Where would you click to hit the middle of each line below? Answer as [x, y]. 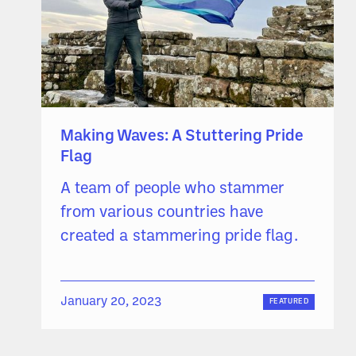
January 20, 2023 [111, 302]
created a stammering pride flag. [179, 237]
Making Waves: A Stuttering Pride [182, 137]
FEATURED [289, 301]
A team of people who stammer [173, 190]
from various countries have [162, 213]
